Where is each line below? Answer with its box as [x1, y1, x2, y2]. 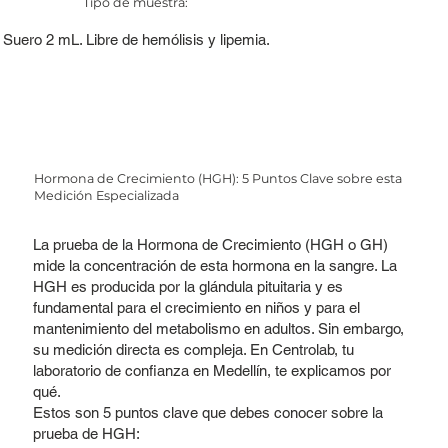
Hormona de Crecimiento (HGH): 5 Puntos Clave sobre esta [34, 171, 403, 187]
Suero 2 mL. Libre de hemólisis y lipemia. [2, 31, 270, 49]
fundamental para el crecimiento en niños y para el [32, 299, 360, 317]
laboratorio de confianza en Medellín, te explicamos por [32, 362, 391, 380]
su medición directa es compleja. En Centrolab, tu [32, 341, 354, 359]
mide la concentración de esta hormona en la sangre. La [32, 257, 397, 275]
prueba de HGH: [32, 425, 140, 443]
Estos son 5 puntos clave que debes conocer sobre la [32, 404, 383, 422]
